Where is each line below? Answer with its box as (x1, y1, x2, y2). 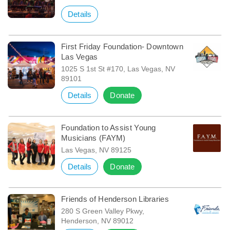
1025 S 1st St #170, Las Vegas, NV (61, 64, 175, 73)
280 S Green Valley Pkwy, (61, 206, 144, 215)
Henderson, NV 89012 (61, 216, 133, 225)
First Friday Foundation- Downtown (61, 42, 183, 51)
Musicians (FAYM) (61, 133, 126, 142)
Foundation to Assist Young (61, 123, 156, 132)
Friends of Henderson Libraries (61, 194, 169, 203)
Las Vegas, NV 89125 (61, 145, 131, 154)
